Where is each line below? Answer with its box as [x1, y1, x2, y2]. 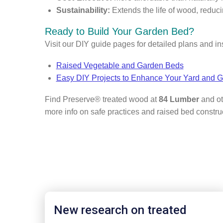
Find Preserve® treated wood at [45, 95, 159, 104]
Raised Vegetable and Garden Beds [56, 61, 184, 70]
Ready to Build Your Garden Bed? [45, 25, 194, 37]
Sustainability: [56, 5, 110, 14]
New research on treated [54, 203, 187, 217]
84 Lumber [159, 95, 199, 104]
